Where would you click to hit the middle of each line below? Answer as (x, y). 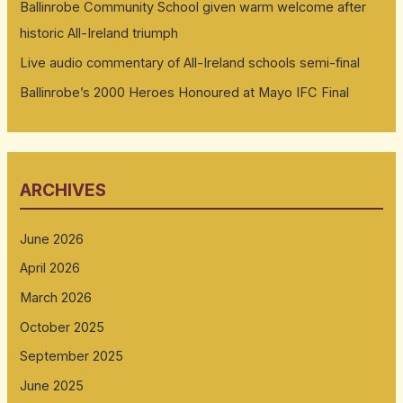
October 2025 (63, 327)
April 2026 (50, 269)
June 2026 (52, 239)
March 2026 (56, 298)
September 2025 (72, 357)
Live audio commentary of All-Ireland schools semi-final (190, 63)
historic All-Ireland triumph (99, 34)
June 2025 (52, 385)
